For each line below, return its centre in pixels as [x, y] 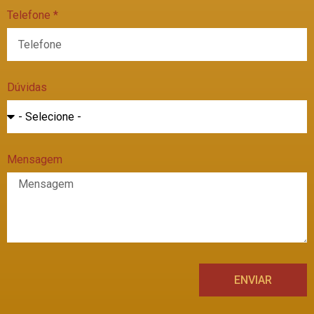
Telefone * [33, 15]
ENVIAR [253, 280]
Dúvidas [27, 87]
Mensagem [35, 159]
